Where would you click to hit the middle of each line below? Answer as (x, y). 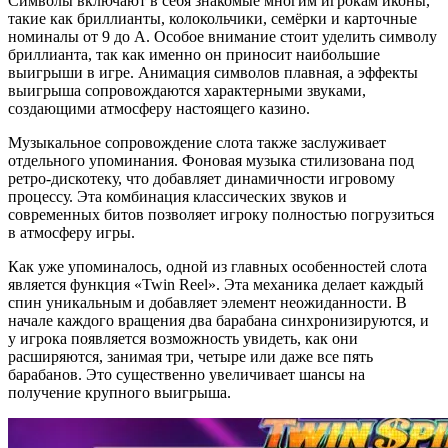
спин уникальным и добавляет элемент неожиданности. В (207, 302)
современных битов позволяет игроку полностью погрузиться (221, 214)
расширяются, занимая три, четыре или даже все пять (190, 356)
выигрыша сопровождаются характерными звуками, (187, 90)
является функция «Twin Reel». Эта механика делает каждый (216, 284)
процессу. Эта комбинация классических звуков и (177, 196)
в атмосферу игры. (71, 232)
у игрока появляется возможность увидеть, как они (183, 338)
